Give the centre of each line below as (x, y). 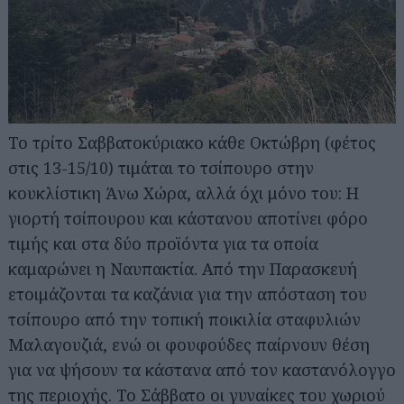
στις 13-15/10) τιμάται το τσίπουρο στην (161, 167)
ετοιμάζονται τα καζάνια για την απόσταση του (188, 294)
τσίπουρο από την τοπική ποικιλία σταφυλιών (184, 319)
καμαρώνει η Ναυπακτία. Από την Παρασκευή (183, 268)
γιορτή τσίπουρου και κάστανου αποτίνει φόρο (188, 218)
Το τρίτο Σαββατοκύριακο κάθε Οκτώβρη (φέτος (192, 142)
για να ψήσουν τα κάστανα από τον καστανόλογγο (202, 369)
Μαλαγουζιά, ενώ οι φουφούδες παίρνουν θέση (189, 344)
